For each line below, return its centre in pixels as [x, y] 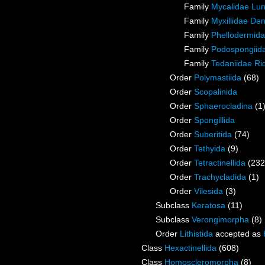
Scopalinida [216, 92]
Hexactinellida [190, 248]
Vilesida [209, 191]
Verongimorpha [220, 220]
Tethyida [210, 149]
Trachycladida [220, 177]
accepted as [238, 234]
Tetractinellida [220, 163]
